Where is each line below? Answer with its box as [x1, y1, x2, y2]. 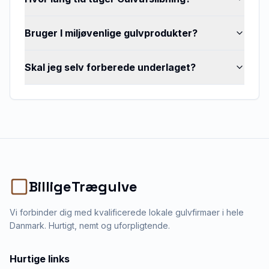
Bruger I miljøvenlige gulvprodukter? [25, 27, 198, 39]
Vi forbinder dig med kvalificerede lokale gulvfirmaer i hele [10, 207, 244, 217]
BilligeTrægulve [29, 177, 138, 196]
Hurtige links [10, 253, 70, 265]
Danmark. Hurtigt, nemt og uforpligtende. [10, 220, 170, 231]
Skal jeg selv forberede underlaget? [25, 61, 196, 73]
